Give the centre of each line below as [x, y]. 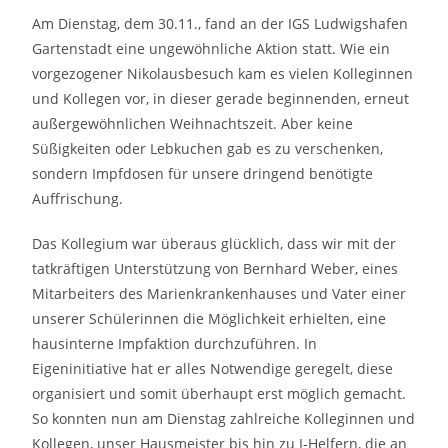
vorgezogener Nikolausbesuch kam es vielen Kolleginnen [223, 73]
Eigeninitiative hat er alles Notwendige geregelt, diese [213, 368]
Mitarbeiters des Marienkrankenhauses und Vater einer [219, 293]
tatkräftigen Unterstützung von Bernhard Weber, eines [215, 268]
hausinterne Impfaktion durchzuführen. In [175, 343]
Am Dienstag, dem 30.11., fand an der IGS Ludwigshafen [220, 23]
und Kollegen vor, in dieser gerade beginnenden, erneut [221, 98]
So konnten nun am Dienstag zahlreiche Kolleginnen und [224, 418]
